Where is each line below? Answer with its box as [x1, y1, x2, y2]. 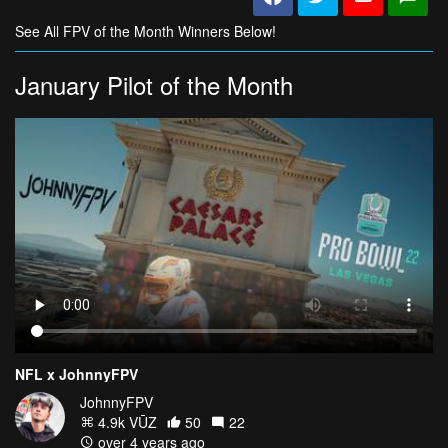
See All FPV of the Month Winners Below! [15, 21, 276, 41]
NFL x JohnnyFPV [15, 364, 138, 385]
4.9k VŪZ [94, 412, 157, 433]
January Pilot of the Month [15, 67, 293, 102]
